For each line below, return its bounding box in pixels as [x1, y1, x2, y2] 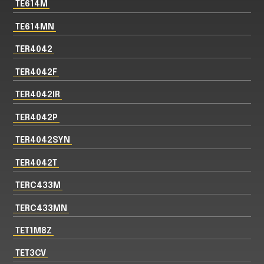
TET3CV [15, 249, 46, 258]
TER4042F [15, 67, 57, 77]
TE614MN [15, 22, 54, 31]
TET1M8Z [15, 226, 52, 236]
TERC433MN [15, 203, 67, 213]
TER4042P [15, 113, 58, 122]
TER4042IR [15, 90, 60, 100]
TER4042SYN [15, 136, 70, 145]
